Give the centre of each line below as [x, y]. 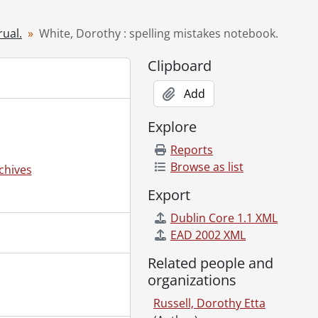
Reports [192, 150]
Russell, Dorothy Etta [209, 303]
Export [169, 195]
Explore [172, 127]
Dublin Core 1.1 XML [224, 218]
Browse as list [207, 167]
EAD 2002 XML [208, 235]
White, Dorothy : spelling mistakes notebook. [159, 33]
